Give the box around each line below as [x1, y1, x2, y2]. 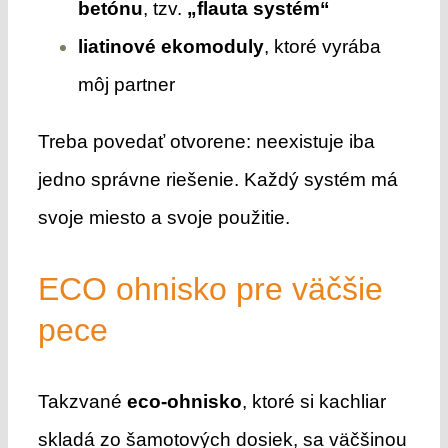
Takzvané [37, 390, 127, 412]
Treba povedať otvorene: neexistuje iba [37, 130, 375, 152]
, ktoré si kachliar [241, 390, 386, 412]
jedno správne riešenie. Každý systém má [37, 168, 398, 190]
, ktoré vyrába [263, 35, 381, 57]
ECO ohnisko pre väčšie [37, 270, 383, 307]
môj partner [77, 73, 175, 95]
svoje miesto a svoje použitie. [37, 206, 290, 228]
